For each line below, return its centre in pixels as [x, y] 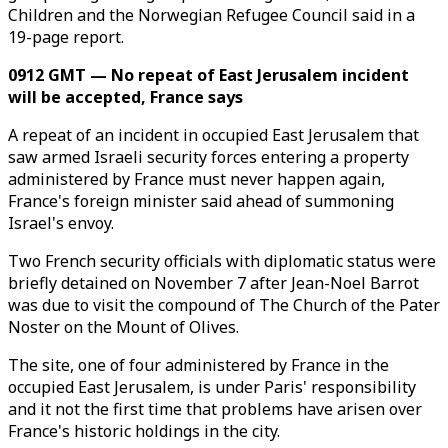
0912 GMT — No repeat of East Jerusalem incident [208, 75]
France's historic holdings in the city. [144, 431]
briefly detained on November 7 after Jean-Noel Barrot [213, 283]
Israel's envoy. [61, 223]
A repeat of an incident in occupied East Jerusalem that [213, 135]
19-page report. [66, 37]
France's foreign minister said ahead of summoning [201, 201]
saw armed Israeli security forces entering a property [208, 157]
